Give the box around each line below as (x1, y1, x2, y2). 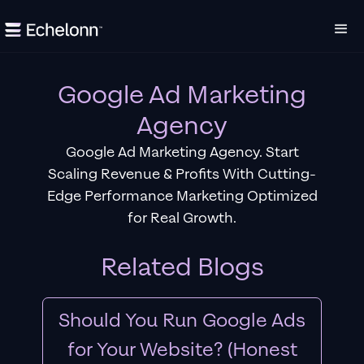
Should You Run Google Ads (58, 308, 305, 333)
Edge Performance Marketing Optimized (46, 187, 318, 206)
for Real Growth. (128, 209, 236, 227)
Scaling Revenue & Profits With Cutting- (48, 165, 316, 184)
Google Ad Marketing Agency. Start (65, 143, 299, 162)
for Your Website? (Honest (67, 337, 297, 362)
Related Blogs (100, 250, 264, 284)
